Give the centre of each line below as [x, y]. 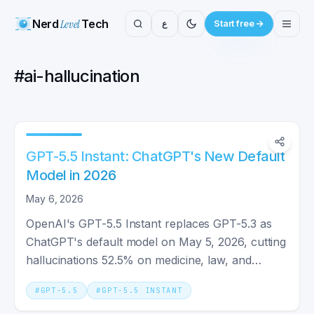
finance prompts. [71, 278]
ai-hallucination [82, 76]
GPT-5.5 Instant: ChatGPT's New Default [155, 156]
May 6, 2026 [55, 199]
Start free [234, 23]
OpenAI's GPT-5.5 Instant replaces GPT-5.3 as [149, 224]
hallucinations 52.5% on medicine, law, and [139, 260]
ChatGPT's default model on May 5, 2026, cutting [156, 242]
